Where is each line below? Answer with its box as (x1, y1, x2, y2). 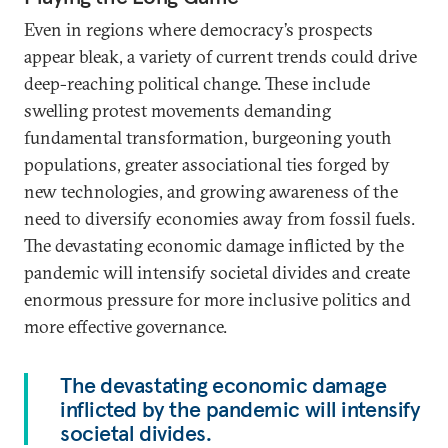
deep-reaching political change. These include (24, 72, 370, 95)
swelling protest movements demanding (24, 99, 331, 122)
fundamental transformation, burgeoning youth (24, 126, 392, 149)
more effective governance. (24, 315, 227, 338)
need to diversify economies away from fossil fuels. (24, 207, 415, 230)
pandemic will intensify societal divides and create (24, 261, 410, 284)
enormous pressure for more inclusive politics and (24, 288, 411, 311)
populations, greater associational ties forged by (24, 153, 390, 176)
